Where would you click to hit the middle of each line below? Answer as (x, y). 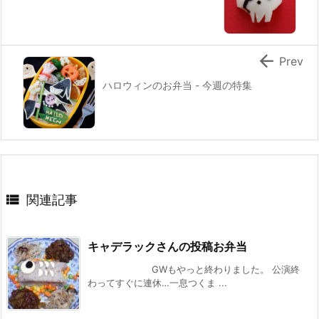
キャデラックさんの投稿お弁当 (167, 247)
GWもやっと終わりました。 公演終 (194, 270)
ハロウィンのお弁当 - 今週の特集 (177, 85)
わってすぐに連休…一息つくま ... (157, 283)
